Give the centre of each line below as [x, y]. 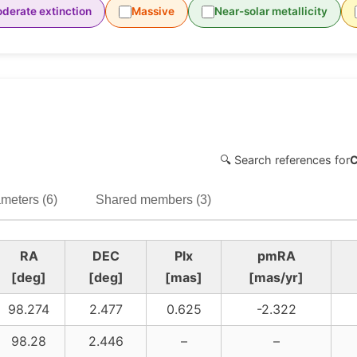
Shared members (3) [153, 200]
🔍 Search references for [285, 159]
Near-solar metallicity [271, 12]
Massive [153, 12]
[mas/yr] [276, 278]
